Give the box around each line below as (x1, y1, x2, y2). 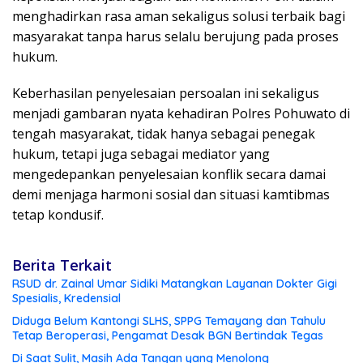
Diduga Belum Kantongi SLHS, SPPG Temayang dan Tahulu (12, 313, 326, 328)
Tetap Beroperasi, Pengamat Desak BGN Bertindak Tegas (12, 327, 323, 343)
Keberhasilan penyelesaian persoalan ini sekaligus (12, 83, 319, 102)
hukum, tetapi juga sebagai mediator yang (12, 144, 270, 163)
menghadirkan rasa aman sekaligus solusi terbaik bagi (12, 6, 345, 25)
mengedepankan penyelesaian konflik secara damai (12, 164, 326, 183)
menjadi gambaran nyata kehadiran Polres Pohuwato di (12, 104, 350, 122)
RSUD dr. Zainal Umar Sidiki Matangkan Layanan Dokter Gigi (12, 275, 337, 291)
